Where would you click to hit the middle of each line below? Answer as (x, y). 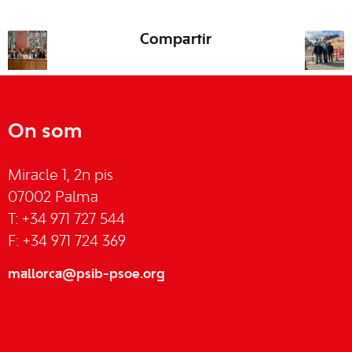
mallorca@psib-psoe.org (86, 274)
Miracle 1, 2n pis (60, 176)
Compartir (176, 40)
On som (45, 132)
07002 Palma (53, 198)
